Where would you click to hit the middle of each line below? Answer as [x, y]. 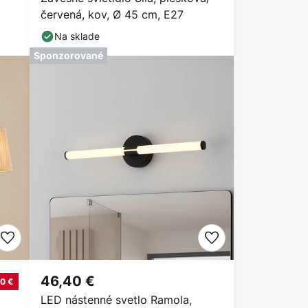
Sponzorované [68, 55]
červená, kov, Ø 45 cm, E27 [112, 14]
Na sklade [77, 36]
